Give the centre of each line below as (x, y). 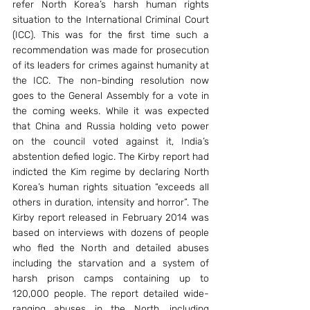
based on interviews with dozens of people (111, 233)
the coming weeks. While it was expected (111, 111)
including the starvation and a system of (111, 263)
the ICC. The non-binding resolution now (111, 81)
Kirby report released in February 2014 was (111, 218)
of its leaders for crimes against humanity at (111, 65)
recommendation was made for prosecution (111, 50)
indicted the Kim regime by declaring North (111, 172)
